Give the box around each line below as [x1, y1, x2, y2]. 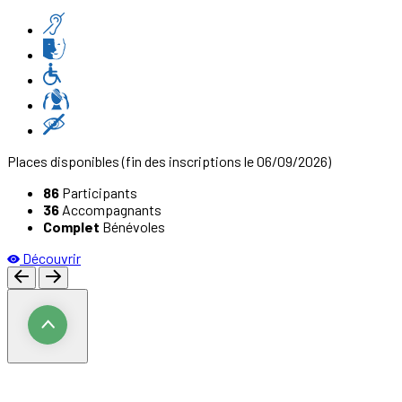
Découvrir [22, 249, 81, 267]
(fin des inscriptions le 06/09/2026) [119, 153, 331, 170]
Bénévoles [100, 218, 165, 236]
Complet [43, 218, 100, 236]
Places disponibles [7, 153, 119, 170]
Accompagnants [59, 201, 162, 219]
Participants [59, 184, 137, 202]
